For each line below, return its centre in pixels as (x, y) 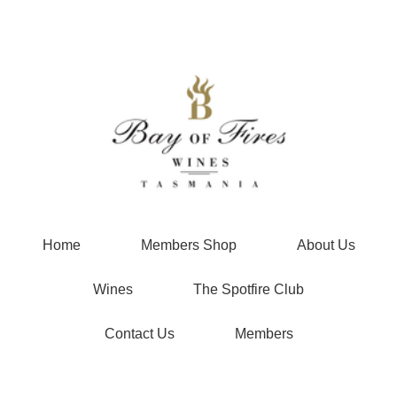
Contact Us (139, 334)
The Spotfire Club (249, 289)
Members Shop (188, 245)
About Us (326, 245)
